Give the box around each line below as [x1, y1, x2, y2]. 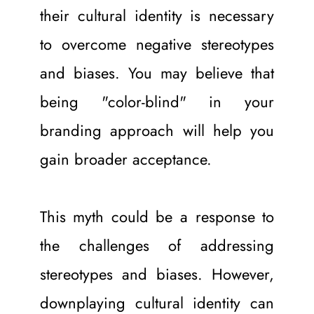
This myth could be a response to [39, 205, 275, 228]
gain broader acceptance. [39, 147, 212, 170]
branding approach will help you [39, 118, 275, 142]
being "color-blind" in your [39, 90, 275, 113]
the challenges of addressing [39, 233, 275, 257]
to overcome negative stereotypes [39, 32, 275, 55]
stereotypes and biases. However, [39, 262, 275, 285]
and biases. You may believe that [39, 61, 275, 84]
